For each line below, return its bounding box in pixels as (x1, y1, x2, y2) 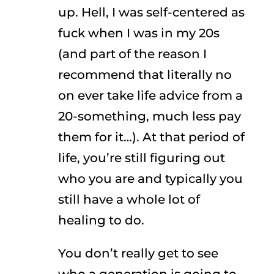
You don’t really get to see (57, 246, 218, 261)
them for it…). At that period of (57, 130, 245, 144)
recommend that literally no (57, 67, 232, 82)
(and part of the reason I (57, 46, 207, 61)
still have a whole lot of (57, 192, 200, 207)
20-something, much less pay (57, 109, 241, 124)
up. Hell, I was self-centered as (57, 5, 245, 20)
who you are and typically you (57, 171, 243, 186)
